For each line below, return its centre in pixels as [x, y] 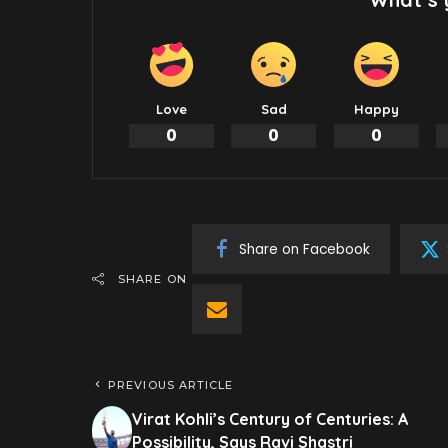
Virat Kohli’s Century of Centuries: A [270, 419]
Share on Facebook [304, 249]
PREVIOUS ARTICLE [171, 385]
